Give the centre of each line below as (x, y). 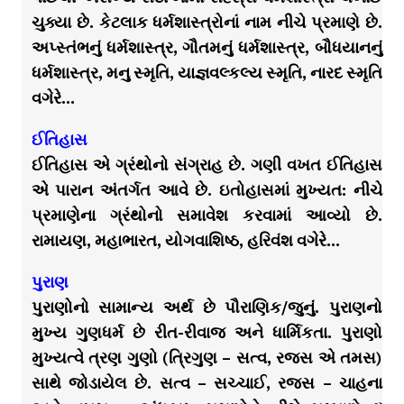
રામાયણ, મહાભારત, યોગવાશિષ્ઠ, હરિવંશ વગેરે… (185, 241)
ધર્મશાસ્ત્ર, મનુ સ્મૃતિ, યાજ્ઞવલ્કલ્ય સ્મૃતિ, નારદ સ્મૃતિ (207, 73)
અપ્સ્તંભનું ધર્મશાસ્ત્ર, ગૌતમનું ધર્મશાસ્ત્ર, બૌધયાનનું (207, 48)
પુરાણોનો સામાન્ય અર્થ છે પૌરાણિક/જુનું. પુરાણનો (207, 308)
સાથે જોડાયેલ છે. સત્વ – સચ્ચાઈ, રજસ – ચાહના (207, 383)
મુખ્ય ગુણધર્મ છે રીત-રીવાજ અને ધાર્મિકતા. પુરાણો (207, 333)
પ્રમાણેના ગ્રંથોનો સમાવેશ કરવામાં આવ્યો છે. (207, 216)
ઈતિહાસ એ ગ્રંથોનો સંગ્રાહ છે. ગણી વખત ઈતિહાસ (207, 165)
